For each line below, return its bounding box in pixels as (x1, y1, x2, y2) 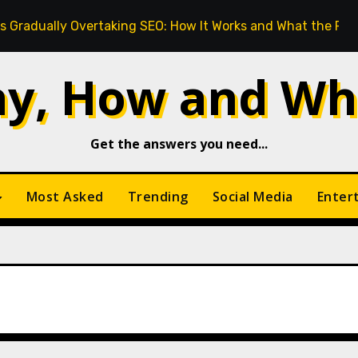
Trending (127, 187, 189, 205)
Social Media (212, 187, 293, 205)
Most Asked (26, 187, 104, 205)
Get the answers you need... (90, 135, 268, 153)
